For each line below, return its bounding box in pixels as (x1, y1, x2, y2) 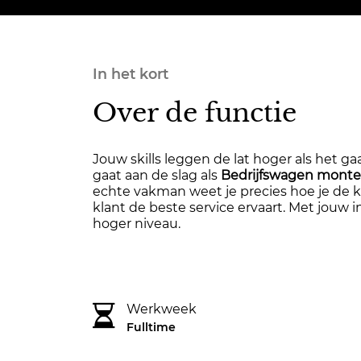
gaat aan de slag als (93, 168, 221, 183)
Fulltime (126, 320, 176, 334)
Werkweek (126, 301, 197, 317)
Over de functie (93, 97, 297, 129)
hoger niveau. (93, 216, 180, 231)
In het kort (93, 65, 168, 82)
